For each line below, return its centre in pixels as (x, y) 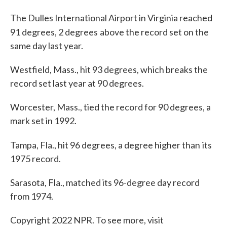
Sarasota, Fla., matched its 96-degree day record (105, 182)
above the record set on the (154, 32)
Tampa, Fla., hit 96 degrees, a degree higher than (105, 145)
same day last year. (47, 45)
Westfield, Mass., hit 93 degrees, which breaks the (109, 69)
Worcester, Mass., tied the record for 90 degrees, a (110, 107)
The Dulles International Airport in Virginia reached (111, 17)
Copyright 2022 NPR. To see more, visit (87, 220)
